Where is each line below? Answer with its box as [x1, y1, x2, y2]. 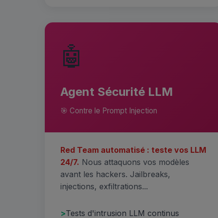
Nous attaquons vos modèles [79, 157, 189, 167]
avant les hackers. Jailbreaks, [60, 169, 170, 179]
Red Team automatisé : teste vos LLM [60, 145, 206, 155]
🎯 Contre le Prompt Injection [60, 106, 157, 115]
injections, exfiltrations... [60, 181, 148, 191]
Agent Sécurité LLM [60, 84, 173, 99]
